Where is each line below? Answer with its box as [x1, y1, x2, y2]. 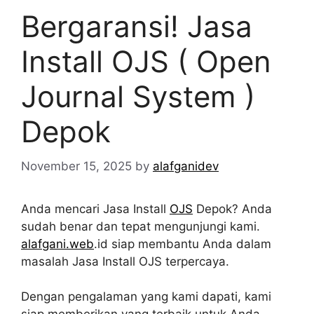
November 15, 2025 [21, 158, 132, 173]
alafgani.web [21, 236, 94, 251]
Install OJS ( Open [21, 43, 271, 80]
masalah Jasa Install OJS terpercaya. [21, 254, 229, 268]
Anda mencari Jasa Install [21, 201, 170, 216]
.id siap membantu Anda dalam [94, 236, 271, 251]
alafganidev [153, 158, 219, 173]
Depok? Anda [193, 201, 272, 216]
